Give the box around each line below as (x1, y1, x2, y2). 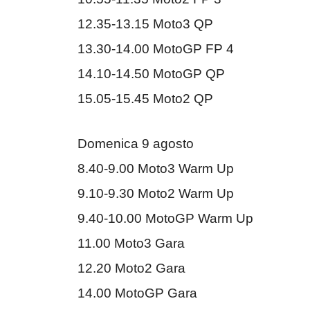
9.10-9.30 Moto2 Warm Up (77, 185, 234, 201)
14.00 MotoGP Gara (77, 285, 197, 300)
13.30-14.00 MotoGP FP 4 (77, 42, 234, 57)
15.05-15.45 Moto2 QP (77, 91, 213, 107)
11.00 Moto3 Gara (77, 235, 185, 250)
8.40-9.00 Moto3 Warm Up (77, 161, 234, 176)
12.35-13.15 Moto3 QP (77, 17, 213, 32)
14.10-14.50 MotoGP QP (77, 66, 225, 82)
